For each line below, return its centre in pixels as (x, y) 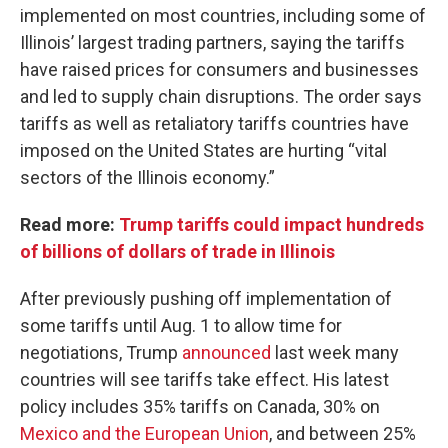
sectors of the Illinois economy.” (147, 177)
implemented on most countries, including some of (223, 15)
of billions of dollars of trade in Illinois (177, 251)
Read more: (69, 224)
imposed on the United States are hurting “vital (203, 150)
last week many (335, 352)
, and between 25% (342, 433)
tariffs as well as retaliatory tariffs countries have (214, 123)
